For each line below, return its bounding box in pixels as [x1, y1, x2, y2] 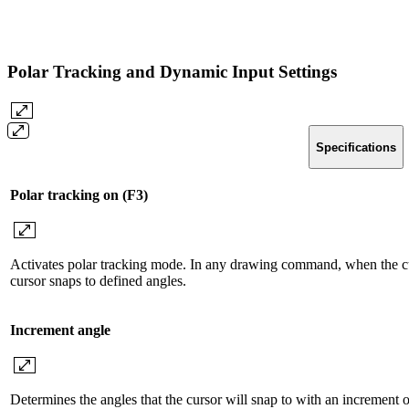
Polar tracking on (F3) [10, 187, 148, 204]
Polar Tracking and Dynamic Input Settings [7, 61, 341, 81]
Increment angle [10, 322, 110, 339]
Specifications [316, 140, 396, 154]
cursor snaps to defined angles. [10, 273, 186, 289]
